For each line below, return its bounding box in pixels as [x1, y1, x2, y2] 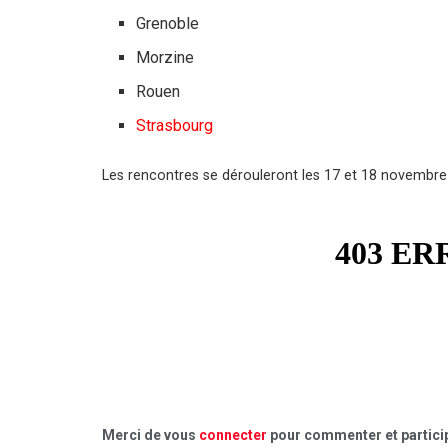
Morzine [136, 47, 195, 67]
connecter [199, 427, 267, 444]
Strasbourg [136, 115, 214, 135]
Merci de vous [102, 427, 199, 444]
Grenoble [136, 13, 200, 33]
